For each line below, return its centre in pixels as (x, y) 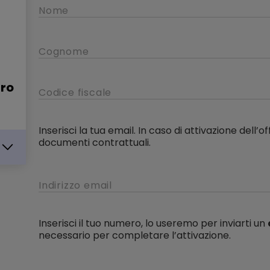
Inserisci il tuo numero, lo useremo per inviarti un (152, 223)
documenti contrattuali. (95, 143)
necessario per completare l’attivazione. (135, 235)
